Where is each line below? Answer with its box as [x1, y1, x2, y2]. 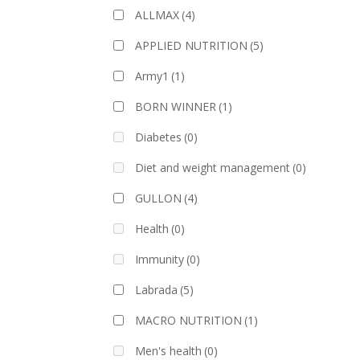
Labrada [135, 281, 178, 297]
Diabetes [135, 129, 182, 145]
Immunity [135, 251, 185, 267]
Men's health [135, 342, 202, 358]
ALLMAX [135, 6, 180, 22]
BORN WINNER [135, 98, 217, 114]
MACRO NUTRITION [135, 312, 243, 328]
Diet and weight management [135, 159, 291, 175]
